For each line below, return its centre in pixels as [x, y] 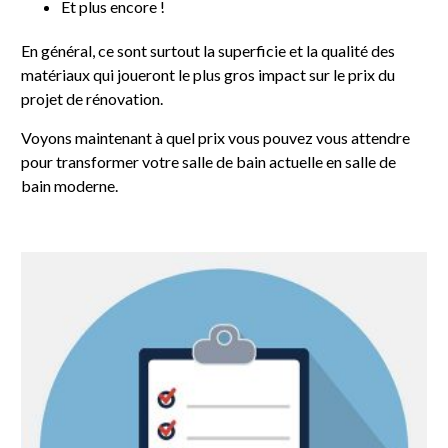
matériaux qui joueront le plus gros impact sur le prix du [208, 74]
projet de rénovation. [92, 98]
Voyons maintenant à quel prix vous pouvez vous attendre [216, 137]
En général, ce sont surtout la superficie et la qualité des [208, 50]
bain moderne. [70, 185]
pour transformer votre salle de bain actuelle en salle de [209, 161]
